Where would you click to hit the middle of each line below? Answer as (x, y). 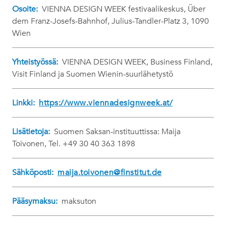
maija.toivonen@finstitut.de (110, 173)
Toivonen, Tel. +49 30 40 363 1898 (74, 144)
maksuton (79, 201)
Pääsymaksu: (35, 201)
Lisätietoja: (31, 132)
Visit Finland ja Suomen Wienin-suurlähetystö (93, 74)
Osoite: (25, 9)
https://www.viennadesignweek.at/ (106, 103)
